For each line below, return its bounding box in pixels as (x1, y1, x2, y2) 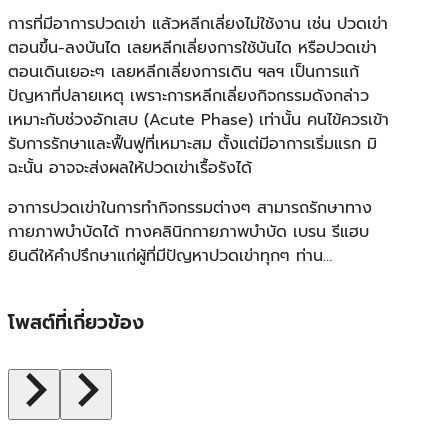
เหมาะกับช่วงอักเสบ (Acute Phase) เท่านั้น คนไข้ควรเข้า (8, 107, 389, 132)
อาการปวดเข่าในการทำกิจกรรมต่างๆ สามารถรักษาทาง (8, 195, 372, 220)
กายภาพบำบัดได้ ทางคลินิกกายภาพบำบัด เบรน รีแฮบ (8, 219, 369, 244)
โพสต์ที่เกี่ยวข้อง (8, 307, 144, 337)
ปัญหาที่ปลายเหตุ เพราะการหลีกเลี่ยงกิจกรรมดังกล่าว (8, 83, 369, 108)
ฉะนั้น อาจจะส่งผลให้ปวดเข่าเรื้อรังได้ (8, 155, 252, 180)
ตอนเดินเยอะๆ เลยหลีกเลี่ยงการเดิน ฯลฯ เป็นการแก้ (8, 59, 359, 84)
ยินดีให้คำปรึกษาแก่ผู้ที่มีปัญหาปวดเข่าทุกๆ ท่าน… (8, 243, 332, 268)
